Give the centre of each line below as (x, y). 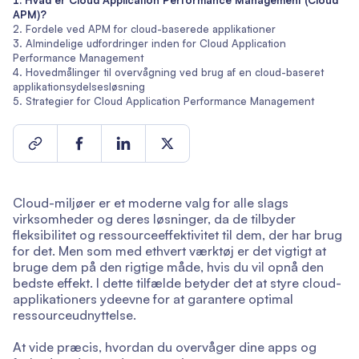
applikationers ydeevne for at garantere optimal (153, 299)
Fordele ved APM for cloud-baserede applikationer (151, 29)
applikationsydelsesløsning (79, 87)
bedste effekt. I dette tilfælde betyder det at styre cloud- (177, 283)
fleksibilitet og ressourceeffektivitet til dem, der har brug (177, 235)
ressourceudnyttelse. (75, 315)
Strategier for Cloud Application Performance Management (170, 101)
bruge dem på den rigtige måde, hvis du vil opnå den (168, 267)
